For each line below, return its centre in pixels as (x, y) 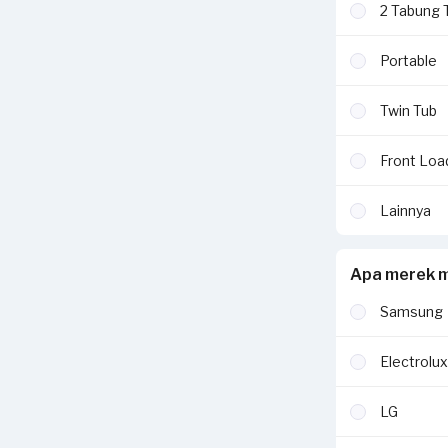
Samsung (411, 311)
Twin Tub (408, 110)
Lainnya (405, 210)
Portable (408, 60)
